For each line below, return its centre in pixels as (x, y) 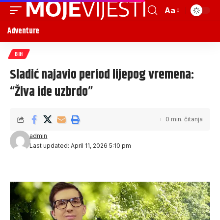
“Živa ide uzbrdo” (51, 92)
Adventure (24, 31)
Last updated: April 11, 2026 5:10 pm (81, 146)
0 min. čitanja (184, 119)
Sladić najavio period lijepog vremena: (102, 75)
